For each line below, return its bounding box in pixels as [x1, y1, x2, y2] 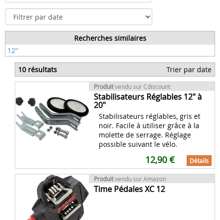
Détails [190, 157, 209, 165]
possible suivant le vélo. [99, 139, 177, 149]
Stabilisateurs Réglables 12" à [94, 91, 202, 102]
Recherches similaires [74, 33, 146, 43]
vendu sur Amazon [113, 175, 166, 183]
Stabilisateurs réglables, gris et [99, 111, 200, 121]
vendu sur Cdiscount [113, 82, 170, 90]
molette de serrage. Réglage [99, 130, 191, 139]
